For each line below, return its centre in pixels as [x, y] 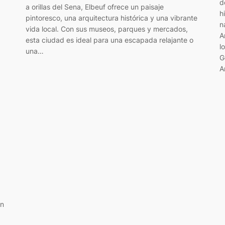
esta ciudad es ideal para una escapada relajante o [109, 40]
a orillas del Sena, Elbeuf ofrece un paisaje [94, 7]
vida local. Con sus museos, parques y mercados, [106, 29]
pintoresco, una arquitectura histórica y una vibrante [111, 18]
